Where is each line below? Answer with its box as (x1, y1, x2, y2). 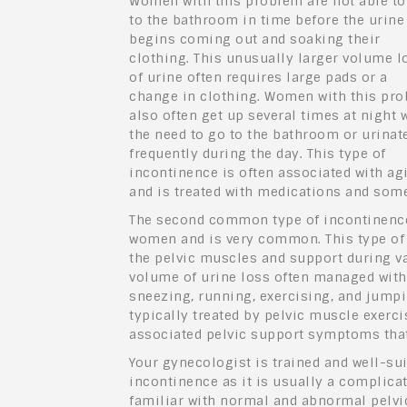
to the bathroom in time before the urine (129, 12, 404, 29)
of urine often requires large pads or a (129, 69, 388, 86)
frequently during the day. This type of (129, 145, 386, 163)
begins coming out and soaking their (129, 31, 381, 48)
